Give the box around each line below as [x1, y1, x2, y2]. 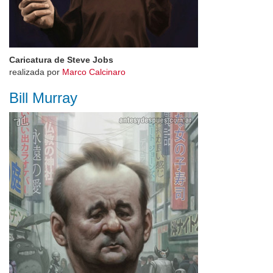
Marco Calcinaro [62, 67, 126, 77]
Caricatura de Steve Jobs [9, 55, 113, 65]
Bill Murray [9, 90, 77, 106]
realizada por [9, 67, 62, 77]
